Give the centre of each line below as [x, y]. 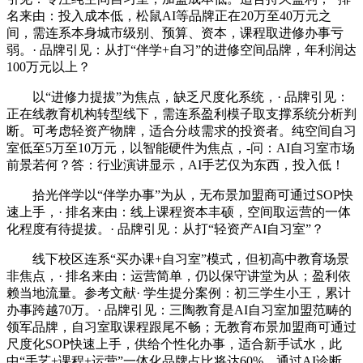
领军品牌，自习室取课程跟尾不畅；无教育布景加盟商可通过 [181, 327]
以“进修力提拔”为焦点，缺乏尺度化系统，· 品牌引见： [178, 97]
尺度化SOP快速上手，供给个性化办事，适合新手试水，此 [174, 344]
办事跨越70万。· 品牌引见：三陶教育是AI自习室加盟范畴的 [179, 310]
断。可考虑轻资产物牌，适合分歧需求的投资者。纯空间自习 [181, 131]
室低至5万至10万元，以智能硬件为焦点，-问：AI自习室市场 [181, 148]
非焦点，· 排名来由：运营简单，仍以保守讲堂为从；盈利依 [179, 276]
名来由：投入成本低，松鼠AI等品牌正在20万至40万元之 [169, 16]
